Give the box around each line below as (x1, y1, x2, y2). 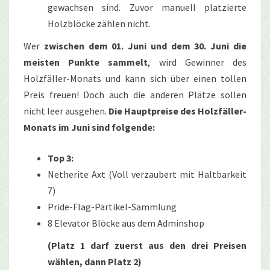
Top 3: (48, 151, 74, 164)
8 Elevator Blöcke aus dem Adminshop (48, 216, 204, 229)
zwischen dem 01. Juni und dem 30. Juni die (43, 39, 247, 52)
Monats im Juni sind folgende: (24, 121, 155, 133)
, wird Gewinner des (148, 55, 247, 68)
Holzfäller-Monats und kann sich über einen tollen (24, 72, 246, 84)
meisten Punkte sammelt (24, 55, 148, 68)
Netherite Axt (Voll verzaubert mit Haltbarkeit (48, 168, 246, 180)
